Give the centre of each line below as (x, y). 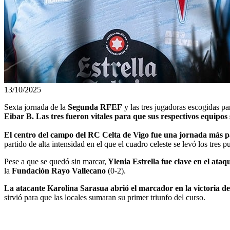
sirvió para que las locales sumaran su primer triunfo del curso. (105, 197)
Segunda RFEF (95, 107)
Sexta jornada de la (36, 107)
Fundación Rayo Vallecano (59, 171)
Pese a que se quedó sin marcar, (55, 161)
